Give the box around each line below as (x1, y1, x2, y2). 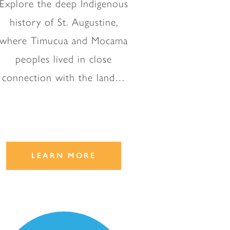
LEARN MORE (31, 150, 97, 160)
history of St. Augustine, (9, 16, 118, 28)
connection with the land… (2, 71, 126, 84)
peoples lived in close (15, 53, 112, 65)
